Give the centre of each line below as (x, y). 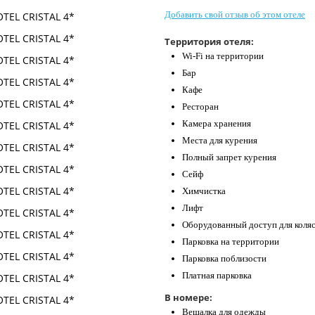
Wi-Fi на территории (223, 56)
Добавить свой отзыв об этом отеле (235, 15)
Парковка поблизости (224, 259)
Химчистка (204, 191)
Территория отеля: (209, 42)
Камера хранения (217, 124)
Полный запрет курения (229, 157)
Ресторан (200, 107)
